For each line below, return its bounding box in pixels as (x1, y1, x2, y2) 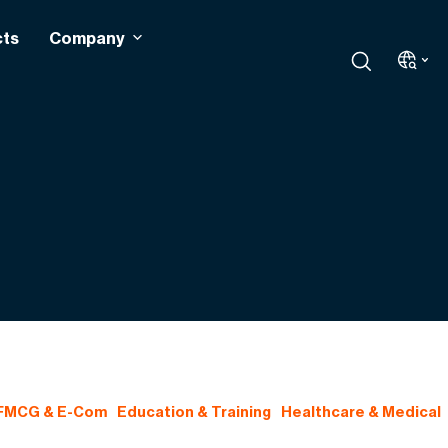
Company (48, 27, 125, 48)
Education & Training (116, 403, 271, 421)
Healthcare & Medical (280, 403, 441, 421)
